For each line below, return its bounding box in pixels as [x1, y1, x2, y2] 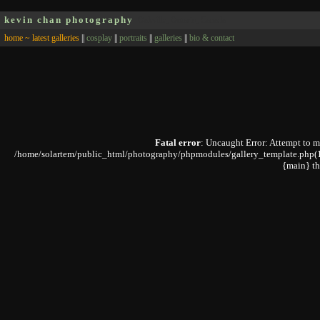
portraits [119, 33, 147, 43]
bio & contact [189, 33, 234, 43]
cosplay [86, 33, 112, 43]
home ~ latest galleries [4, 33, 79, 43]
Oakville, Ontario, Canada [138, 15, 226, 25]
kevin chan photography [4, 14, 134, 25]
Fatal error [155, 136, 201, 148]
